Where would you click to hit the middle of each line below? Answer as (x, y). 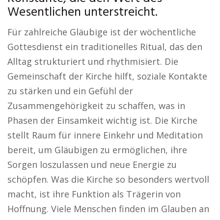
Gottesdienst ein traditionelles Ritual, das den (105, 47)
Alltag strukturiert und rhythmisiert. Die (93, 61)
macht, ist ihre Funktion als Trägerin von (94, 194)
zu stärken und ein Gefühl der (70, 91)
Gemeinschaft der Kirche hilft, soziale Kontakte (107, 76)
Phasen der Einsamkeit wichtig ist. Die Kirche (102, 120)
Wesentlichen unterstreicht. (82, 13)
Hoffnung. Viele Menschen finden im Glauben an (108, 209)
